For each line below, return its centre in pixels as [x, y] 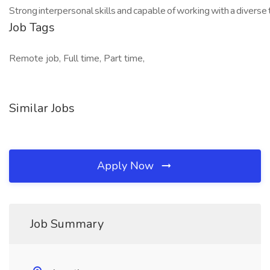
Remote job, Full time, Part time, [77, 58]
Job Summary [67, 224]
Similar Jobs [42, 108]
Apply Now [127, 166]
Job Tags [32, 27]
